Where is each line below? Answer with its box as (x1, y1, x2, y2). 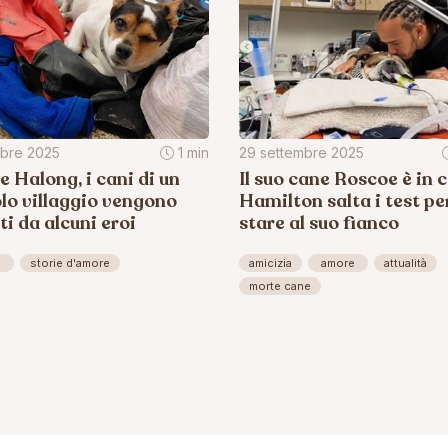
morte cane (249, 278, 311, 293)
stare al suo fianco (239, 210, 399, 235)
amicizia (249, 255, 292, 270)
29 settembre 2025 (239, 143, 364, 161)
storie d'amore (30, 255, 110, 270)
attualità (384, 255, 427, 270)
